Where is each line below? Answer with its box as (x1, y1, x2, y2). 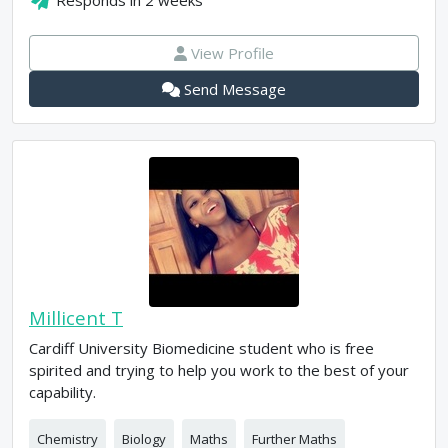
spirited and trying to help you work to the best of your (29, 360, 409, 380)
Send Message (184, 79, 287, 99)
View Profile (191, 43, 275, 63)
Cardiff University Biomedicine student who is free (29, 338, 374, 358)
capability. (29, 382, 96, 402)
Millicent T (29, 305, 123, 330)
